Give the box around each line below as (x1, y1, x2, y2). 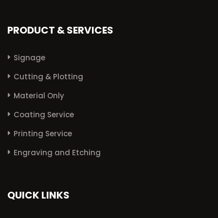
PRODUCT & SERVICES (7, 23, 113, 37)
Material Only (14, 90, 64, 101)
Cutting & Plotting (14, 71, 83, 82)
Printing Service (14, 128, 72, 139)
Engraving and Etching (14, 147, 101, 158)
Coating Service (14, 109, 74, 120)
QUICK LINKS (7, 188, 70, 202)
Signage (14, 52, 45, 63)
